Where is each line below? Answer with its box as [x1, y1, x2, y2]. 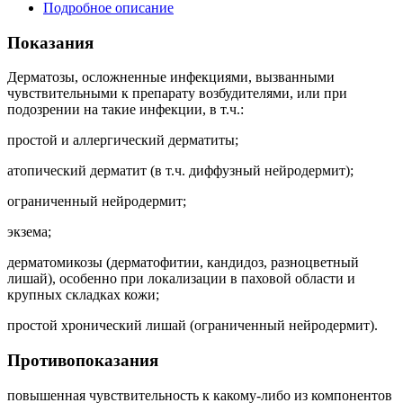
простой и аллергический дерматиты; [7, 132, 238, 148]
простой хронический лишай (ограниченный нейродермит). [7, 318, 378, 334]
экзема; [7, 224, 51, 240]
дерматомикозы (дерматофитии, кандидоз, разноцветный [7, 255, 359, 271]
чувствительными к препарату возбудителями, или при [7, 85, 347, 102]
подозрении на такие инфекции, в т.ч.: [7, 102, 244, 118]
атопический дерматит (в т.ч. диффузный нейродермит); [7, 163, 354, 179]
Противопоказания [7, 351, 158, 371]
